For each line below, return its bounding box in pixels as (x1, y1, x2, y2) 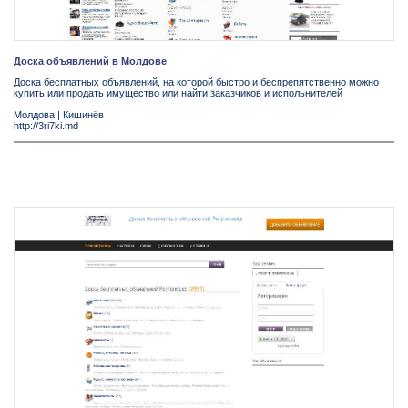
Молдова (14, 108, 55, 120)
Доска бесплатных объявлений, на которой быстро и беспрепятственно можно (14, 76, 379, 87)
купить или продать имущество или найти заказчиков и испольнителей (14, 87, 342, 98)
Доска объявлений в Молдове (14, 55, 167, 66)
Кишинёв (63, 108, 104, 120)
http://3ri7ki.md (14, 119, 78, 131)
